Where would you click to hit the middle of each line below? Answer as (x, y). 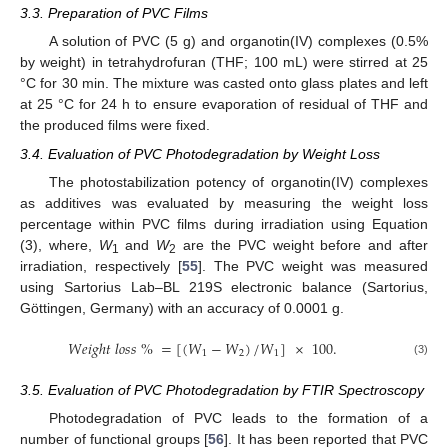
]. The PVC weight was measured (313, 265)
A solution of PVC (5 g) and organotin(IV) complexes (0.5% (238, 41)
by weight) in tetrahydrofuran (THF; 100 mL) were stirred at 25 (224, 62)
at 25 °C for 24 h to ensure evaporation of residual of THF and (224, 104)
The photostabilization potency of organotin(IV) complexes (238, 181)
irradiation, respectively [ (101, 265)
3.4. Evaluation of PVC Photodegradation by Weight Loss (200, 153)
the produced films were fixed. (115, 125)
